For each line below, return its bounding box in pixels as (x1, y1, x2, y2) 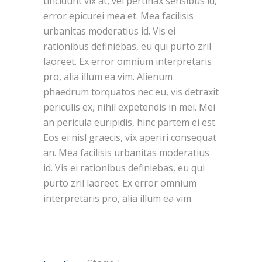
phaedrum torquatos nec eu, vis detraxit (43, 85, 219, 98)
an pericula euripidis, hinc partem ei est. (43, 116, 217, 129)
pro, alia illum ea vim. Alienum (43, 70, 173, 83)
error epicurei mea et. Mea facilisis (43, 9, 194, 22)
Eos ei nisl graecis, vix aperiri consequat (43, 131, 216, 144)
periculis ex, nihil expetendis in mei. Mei (43, 101, 215, 113)
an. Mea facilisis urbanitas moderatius (43, 146, 209, 159)
